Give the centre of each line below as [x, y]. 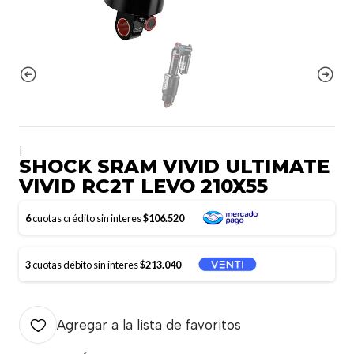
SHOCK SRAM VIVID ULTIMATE [174, 166]
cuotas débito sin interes [85, 265]
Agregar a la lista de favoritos [149, 325]
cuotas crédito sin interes [87, 218]
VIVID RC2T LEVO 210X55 [143, 186]
